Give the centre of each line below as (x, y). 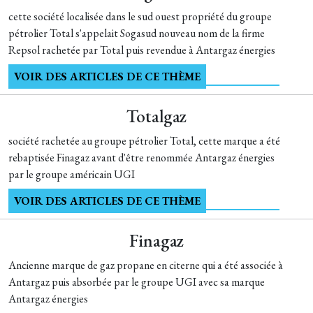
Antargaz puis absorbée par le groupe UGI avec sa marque (137, 282)
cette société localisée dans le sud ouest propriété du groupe (140, 16)
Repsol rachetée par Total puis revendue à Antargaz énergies (142, 50)
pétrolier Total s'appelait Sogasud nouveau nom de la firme (137, 33)
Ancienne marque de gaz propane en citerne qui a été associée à (146, 265)
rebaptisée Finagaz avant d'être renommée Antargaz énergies (141, 158)
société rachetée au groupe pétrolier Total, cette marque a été (144, 141)
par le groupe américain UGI (72, 174)
